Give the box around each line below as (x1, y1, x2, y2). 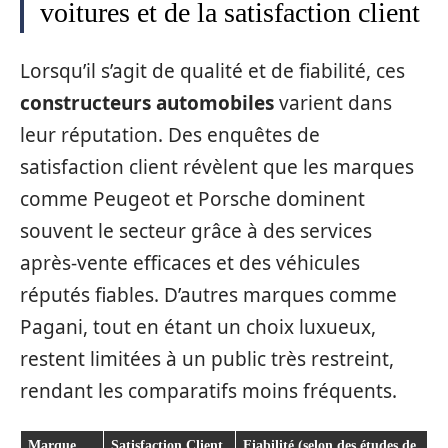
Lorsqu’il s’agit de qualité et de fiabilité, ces (20, 58, 405, 85)
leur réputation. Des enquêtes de (20, 122, 320, 149)
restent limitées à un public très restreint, (20, 346, 394, 373)
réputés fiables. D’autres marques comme (20, 282, 397, 309)
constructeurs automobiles (20, 90, 274, 117)
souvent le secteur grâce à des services (20, 218, 372, 245)
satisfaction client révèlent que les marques (20, 154, 414, 181)
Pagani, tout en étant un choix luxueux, (20, 314, 376, 341)
